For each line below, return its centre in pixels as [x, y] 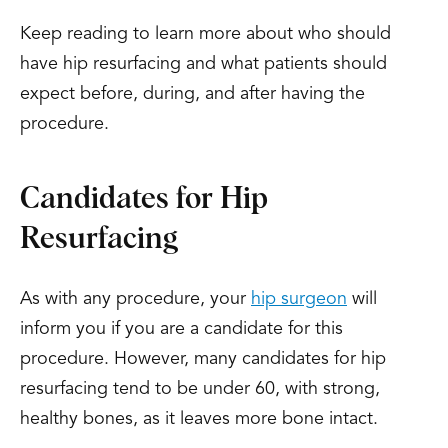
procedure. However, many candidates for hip [203, 359]
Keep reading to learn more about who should [205, 34]
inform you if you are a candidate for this [181, 329]
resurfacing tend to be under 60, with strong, [200, 389]
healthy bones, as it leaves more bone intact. [199, 419]
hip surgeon [299, 299]
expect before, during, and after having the [192, 94]
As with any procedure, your [135, 299]
